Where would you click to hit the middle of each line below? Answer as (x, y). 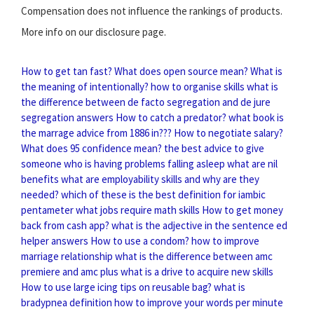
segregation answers (67, 117)
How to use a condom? (140, 240)
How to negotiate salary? (228, 132)
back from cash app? (65, 225)
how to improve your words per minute (199, 302)
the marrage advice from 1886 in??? (96, 132)
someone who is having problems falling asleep (123, 163)
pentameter (47, 210)
